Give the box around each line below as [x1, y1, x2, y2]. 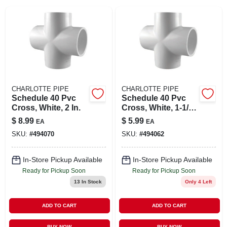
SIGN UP [9, 32, 37, 40]
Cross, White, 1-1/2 [121, 103, 193, 112]
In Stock [80, 178, 102, 184]
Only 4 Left [184, 178, 212, 184]
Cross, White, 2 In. [11, 103, 81, 112]
